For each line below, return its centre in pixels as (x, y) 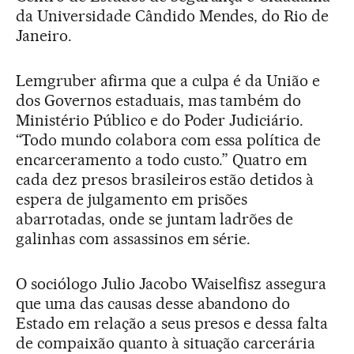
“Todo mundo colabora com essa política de (169, 140)
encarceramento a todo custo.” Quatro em (162, 160)
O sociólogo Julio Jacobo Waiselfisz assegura (171, 284)
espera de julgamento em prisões (132, 200)
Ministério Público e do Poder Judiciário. (160, 121)
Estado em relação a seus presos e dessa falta (172, 324)
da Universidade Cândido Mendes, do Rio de (173, 16)
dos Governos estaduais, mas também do (159, 101)
